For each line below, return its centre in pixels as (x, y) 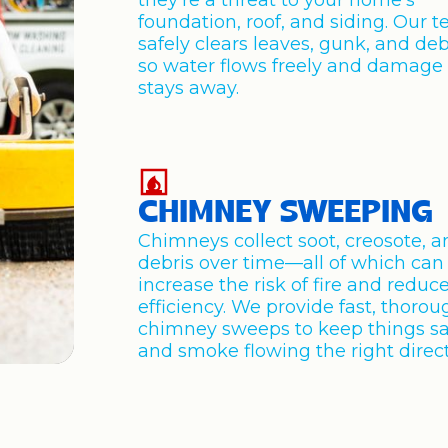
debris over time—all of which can (291, 263)
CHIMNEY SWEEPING (286, 214)
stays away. (189, 88)
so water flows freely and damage (291, 66)
